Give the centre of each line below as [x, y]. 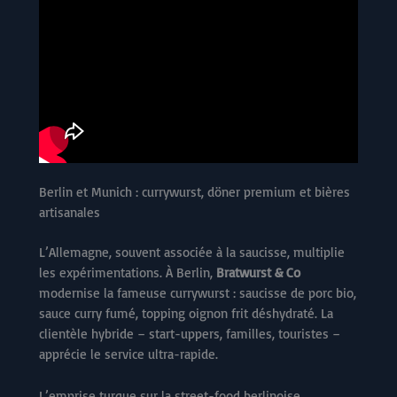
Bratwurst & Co [258, 273]
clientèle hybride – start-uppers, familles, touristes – [190, 334]
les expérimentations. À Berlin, [128, 273]
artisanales [70, 212]
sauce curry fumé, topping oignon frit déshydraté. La [186, 314]
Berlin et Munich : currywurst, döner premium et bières [195, 191]
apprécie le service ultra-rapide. [128, 354]
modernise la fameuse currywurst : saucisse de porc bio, [198, 293]
